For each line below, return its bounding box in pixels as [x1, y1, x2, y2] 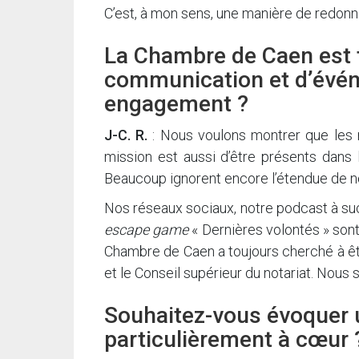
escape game [104, 221, 189, 239]
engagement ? [104, 91, 248, 118]
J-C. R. [104, 127, 148, 144]
